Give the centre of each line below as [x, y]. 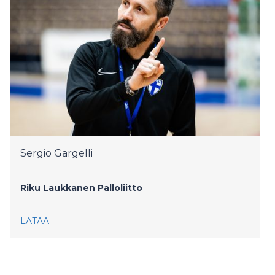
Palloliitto [120, 188]
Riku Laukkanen [58, 188]
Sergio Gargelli [56, 153]
